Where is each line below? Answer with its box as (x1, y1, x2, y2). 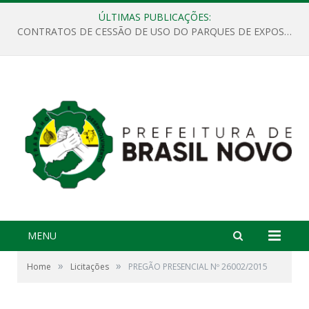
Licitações (70, 261, 109, 273)
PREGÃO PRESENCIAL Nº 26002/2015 (128, 261, 268, 273)
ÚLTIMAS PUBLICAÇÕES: (98, 10, 211, 23)
